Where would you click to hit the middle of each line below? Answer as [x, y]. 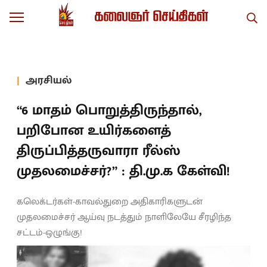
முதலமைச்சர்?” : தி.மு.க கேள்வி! [123, 171]
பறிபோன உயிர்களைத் [94, 131]
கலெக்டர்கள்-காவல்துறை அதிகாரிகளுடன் [110, 202]
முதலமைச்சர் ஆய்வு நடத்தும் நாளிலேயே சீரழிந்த [124, 217]
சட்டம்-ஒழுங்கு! [49, 233]
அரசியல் [49, 80]
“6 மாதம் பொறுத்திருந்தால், [109, 110]
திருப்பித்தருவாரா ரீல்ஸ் [98, 151]
